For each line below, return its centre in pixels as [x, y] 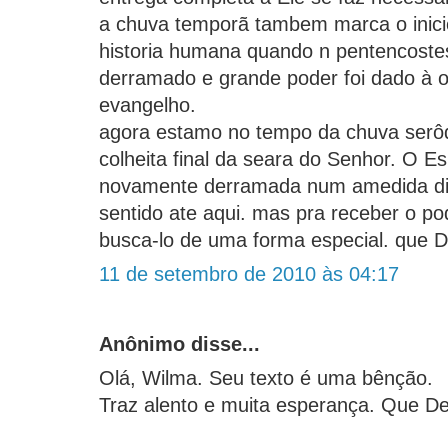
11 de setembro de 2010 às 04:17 [249, 274]
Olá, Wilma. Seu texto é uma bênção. [266, 378]
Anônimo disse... [179, 344]
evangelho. [147, 105]
